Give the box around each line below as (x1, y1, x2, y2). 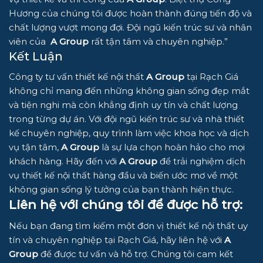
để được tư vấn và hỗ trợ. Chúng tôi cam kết (38, 248, 233, 259)
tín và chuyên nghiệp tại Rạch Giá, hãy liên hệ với (9, 234, 224, 245)
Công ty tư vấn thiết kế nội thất (9, 71, 146, 83)
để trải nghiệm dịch (157, 156, 245, 167)
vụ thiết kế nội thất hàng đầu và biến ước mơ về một (9, 170, 238, 181)
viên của (9, 36, 50, 48)
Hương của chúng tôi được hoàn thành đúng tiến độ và (9, 8, 252, 19)
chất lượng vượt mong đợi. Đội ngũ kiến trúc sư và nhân (9, 22, 252, 33)
